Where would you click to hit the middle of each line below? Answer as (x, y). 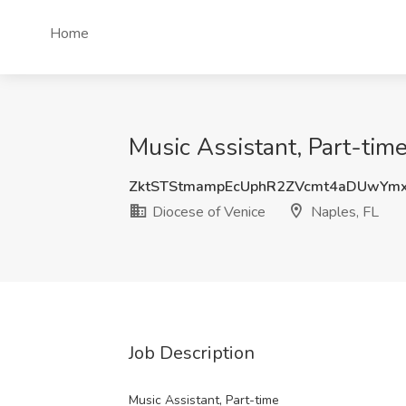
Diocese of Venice (207, 212)
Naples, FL (343, 212)
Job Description (192, 353)
